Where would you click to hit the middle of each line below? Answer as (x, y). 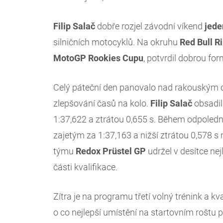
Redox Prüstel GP (111, 151)
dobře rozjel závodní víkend (151, 26)
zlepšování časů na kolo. (102, 104)
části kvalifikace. (85, 167)
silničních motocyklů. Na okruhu (116, 42)
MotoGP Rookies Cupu (98, 58)
